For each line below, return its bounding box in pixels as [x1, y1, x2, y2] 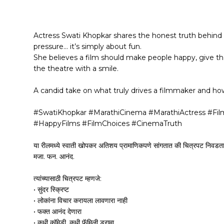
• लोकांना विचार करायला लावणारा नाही [33, 196, 128, 205]
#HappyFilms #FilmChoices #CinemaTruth [33, 119, 182, 128]
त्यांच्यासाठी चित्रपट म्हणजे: [33, 174, 102, 183]
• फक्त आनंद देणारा [33, 207, 82, 216]
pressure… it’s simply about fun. [33, 42, 142, 51]
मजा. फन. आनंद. [33, 152, 75, 161]
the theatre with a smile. [33, 64, 119, 73]
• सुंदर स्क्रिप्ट [33, 185, 69, 194]
